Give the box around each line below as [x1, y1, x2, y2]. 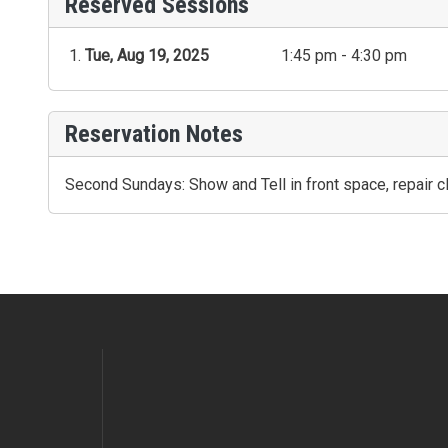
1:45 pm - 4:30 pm [281, 46, 407, 66]
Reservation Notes [65, 119, 243, 148]
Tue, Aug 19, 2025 [85, 46, 209, 66]
